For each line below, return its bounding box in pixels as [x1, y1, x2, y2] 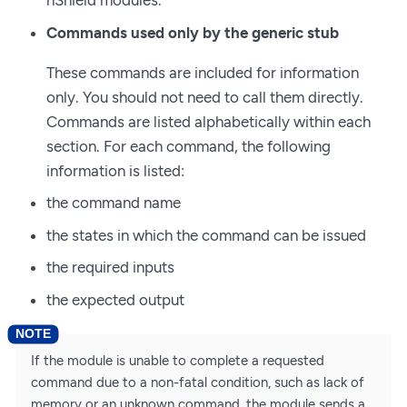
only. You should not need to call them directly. [46, 87, 363, 106]
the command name [46, 194, 181, 213]
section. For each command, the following [46, 136, 331, 155]
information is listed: [46, 161, 184, 180]
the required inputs [46, 258, 174, 277]
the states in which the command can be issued [46, 225, 366, 244]
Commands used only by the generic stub [46, 23, 339, 42]
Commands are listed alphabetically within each [46, 112, 371, 131]
